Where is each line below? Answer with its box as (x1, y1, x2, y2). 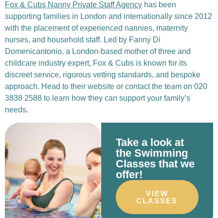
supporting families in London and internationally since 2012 (5, 12, 212, 20)
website (88, 82, 114, 91)
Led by (104, 35, 129, 44)
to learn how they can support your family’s (42, 93, 190, 102)
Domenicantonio (5, 47, 62, 55)
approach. (5, 82, 41, 91)
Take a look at (115, 136, 184, 149)
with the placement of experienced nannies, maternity (5, 23, 188, 32)
